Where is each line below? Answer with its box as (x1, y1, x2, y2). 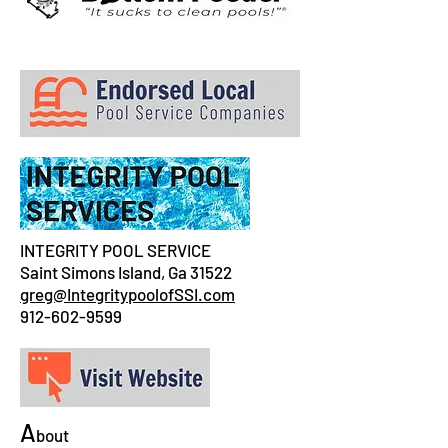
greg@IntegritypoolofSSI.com (20, 284, 235, 304)
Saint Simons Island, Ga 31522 (20, 262, 232, 282)
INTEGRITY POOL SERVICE (20, 240, 211, 260)
